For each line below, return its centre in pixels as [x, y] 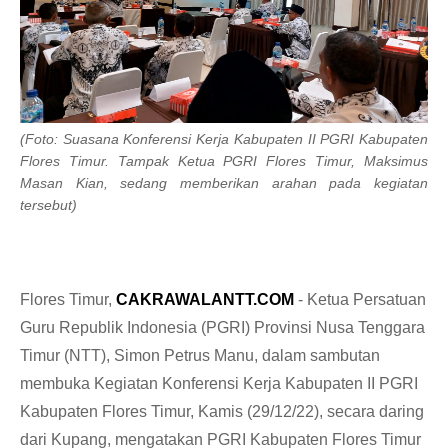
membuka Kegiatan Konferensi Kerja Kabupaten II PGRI [219, 384]
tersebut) [48, 205]
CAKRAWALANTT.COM [205, 300]
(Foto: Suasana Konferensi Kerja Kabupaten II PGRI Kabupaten [224, 139]
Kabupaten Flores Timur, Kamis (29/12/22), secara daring [222, 412]
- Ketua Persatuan [360, 300]
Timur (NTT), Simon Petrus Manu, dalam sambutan [200, 356]
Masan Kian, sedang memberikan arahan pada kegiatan [224, 183]
